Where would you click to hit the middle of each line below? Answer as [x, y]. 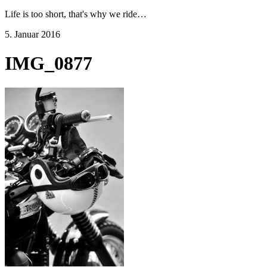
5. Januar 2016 [32, 34]
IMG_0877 [49, 63]
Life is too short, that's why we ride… [76, 14]
